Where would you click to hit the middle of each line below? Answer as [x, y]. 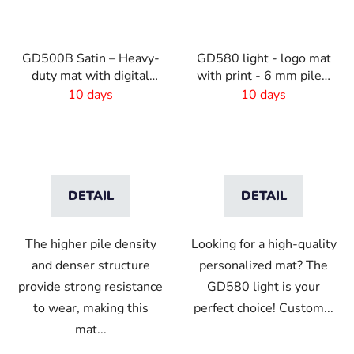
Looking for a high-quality [264, 244]
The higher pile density [90, 244]
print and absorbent [90, 93]
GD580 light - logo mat [264, 58]
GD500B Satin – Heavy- [90, 58]
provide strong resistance [90, 286]
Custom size [264, 93]
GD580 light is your [264, 286]
